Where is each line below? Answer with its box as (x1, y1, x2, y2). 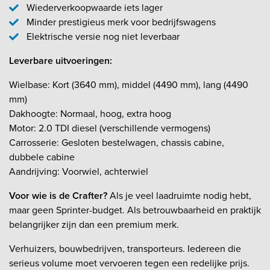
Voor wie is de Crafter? (9, 189, 107, 203)
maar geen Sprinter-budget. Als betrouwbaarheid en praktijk (9, 203, 261, 218)
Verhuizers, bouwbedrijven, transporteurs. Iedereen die (9, 242, 241, 256)
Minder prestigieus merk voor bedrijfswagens (26, 15, 216, 30)
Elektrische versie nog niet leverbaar (26, 30, 180, 44)
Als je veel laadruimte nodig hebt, (107, 189, 251, 203)
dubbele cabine (9, 150, 75, 165)
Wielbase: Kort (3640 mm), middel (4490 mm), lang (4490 (9, 78, 248, 92)
